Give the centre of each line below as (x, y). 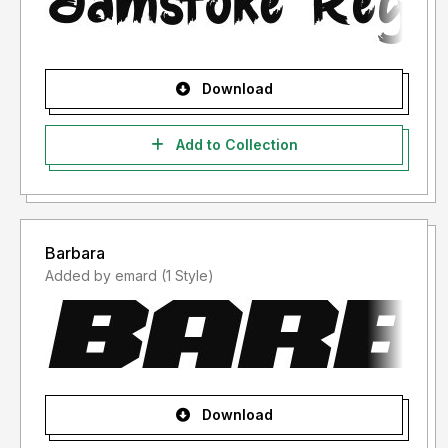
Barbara (75, 253)
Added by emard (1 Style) (187, 276)
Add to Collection (234, 145)
